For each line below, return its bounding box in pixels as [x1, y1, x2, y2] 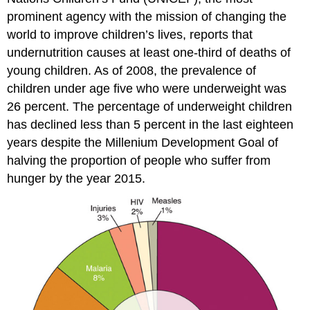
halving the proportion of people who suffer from [7, 153, 271, 167]
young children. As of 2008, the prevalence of [7, 63, 257, 77]
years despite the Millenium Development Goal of [7, 135, 279, 149]
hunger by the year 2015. [7, 171, 146, 185]
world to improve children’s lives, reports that [7, 27, 253, 42]
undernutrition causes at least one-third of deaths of [7, 45, 291, 60]
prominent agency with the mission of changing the [7, 9, 287, 24]
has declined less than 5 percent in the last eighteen [7, 117, 294, 131]
